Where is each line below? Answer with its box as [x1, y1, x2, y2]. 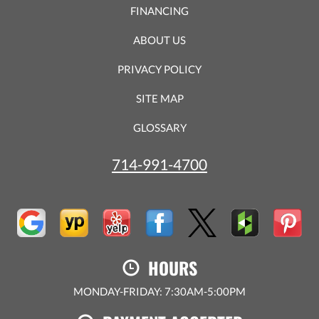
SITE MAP [135, 91, 184, 105]
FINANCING [130, 4, 189, 17]
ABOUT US [133, 33, 186, 46]
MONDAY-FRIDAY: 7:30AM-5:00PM [73, 284, 246, 298]
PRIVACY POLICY [117, 62, 202, 75]
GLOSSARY [132, 120, 187, 134]
